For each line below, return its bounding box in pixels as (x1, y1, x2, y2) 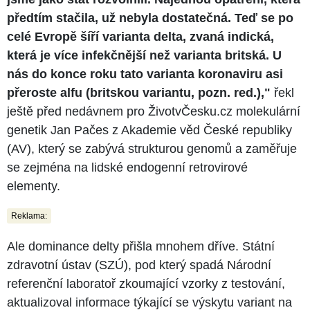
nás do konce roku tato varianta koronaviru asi (7, 66, 283, 81)
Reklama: (11, 210, 47, 221)
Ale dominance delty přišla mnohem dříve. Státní (7, 239, 275, 253)
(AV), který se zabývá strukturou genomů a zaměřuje (7, 141, 297, 156)
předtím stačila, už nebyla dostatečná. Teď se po (7, 10, 293, 25)
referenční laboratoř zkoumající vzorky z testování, (7, 276, 285, 291)
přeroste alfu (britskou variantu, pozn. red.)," (7, 85, 271, 100)
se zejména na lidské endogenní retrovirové (7, 160, 248, 174)
